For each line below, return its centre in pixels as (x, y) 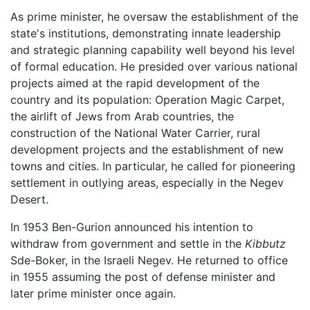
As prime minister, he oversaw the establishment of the (154, 17)
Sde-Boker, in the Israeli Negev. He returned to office (149, 261)
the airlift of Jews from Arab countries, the (122, 117)
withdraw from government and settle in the (128, 244)
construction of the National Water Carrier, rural (135, 133)
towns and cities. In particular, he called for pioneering (153, 166)
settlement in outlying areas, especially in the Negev (147, 183)
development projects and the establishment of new (147, 150)
